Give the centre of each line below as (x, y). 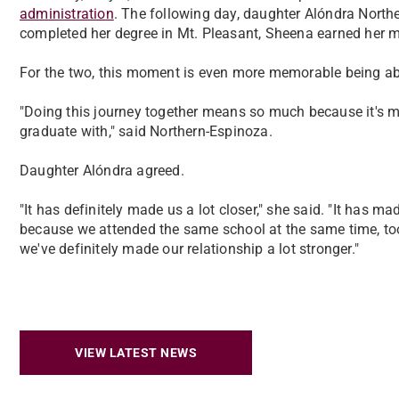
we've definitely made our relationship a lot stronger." (190, 249)
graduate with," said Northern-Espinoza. (146, 131)
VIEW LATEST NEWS (136, 353)
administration (67, 14)
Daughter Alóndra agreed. (102, 171)
